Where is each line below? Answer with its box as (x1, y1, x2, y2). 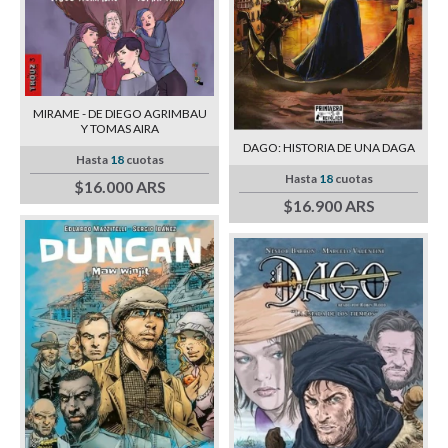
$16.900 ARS (282, 196, 375, 216)
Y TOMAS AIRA (80, 121, 159, 137)
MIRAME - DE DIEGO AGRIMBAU (32, 106, 207, 122)
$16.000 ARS (73, 177, 166, 197)
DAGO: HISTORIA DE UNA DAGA (242, 140, 415, 156)
